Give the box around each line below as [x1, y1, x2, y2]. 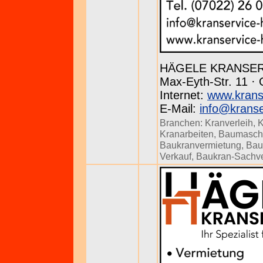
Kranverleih [205, 117, 253, 128]
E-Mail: [160, 102, 200, 115]
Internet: [160, 89, 207, 102]
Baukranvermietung [160, 140, 241, 150]
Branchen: [160, 117, 205, 128]
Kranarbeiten [160, 129, 214, 139]
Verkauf [160, 151, 191, 161]
